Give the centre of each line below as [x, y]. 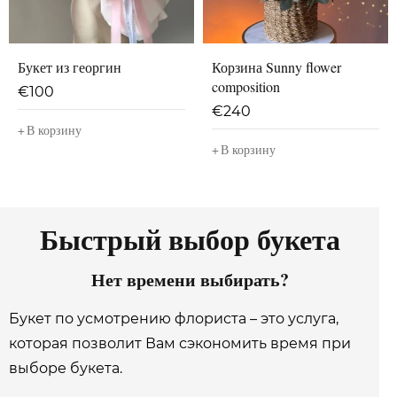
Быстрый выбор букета [190, 239]
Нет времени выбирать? [190, 280]
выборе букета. [66, 368]
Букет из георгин [70, 67]
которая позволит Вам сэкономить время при [180, 343]
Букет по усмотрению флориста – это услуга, [174, 319]
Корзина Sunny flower [276, 67]
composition [246, 86]
